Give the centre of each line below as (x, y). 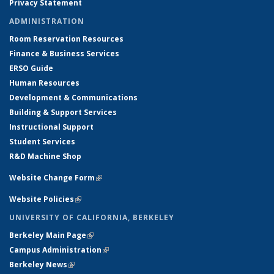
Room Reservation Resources (66, 39)
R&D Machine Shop (45, 156)
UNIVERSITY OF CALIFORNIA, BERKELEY (92, 217)
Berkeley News (38, 264)
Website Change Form (52, 177)
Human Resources (44, 83)
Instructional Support (51, 127)
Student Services (42, 141)
